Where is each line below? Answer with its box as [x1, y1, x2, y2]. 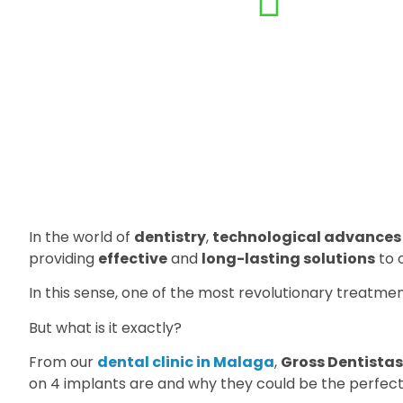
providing [29, 248, 98, 269]
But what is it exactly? [29, 317, 182, 338]
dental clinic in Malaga [97, 352, 274, 373]
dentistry [134, 227, 206, 247]
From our [29, 352, 97, 373]
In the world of [29, 227, 134, 247]
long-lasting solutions [201, 248, 375, 269]
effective [98, 248, 167, 269]
